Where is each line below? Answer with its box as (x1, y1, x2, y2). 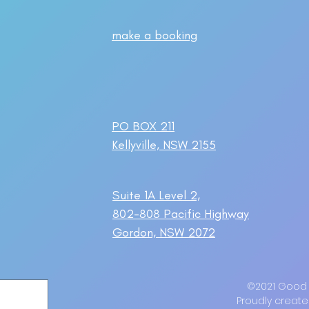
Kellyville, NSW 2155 (112, 137, 216, 152)
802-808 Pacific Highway (112, 206, 249, 221)
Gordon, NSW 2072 (112, 225, 215, 240)
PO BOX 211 (112, 119, 175, 134)
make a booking (112, 28, 197, 43)
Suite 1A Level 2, (112, 188, 200, 203)
